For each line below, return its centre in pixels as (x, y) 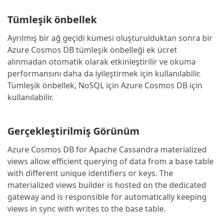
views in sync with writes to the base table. (87, 209)
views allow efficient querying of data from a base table (110, 162)
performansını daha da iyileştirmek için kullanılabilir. (104, 73)
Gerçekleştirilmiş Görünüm (74, 131)
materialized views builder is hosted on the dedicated (107, 185)
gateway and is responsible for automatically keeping (107, 197)
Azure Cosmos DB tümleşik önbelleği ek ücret (92, 50)
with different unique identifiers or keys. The (90, 173)
